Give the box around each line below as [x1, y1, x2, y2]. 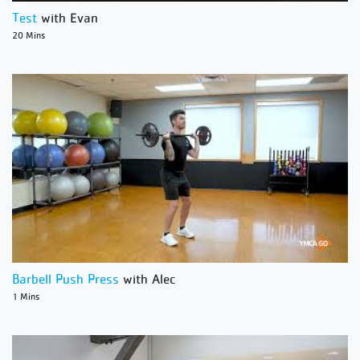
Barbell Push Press [12, 271, 119, 288]
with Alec [119, 271, 176, 288]
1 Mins [12, 291, 39, 303]
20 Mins [12, 30, 45, 42]
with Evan [37, 10, 98, 27]
